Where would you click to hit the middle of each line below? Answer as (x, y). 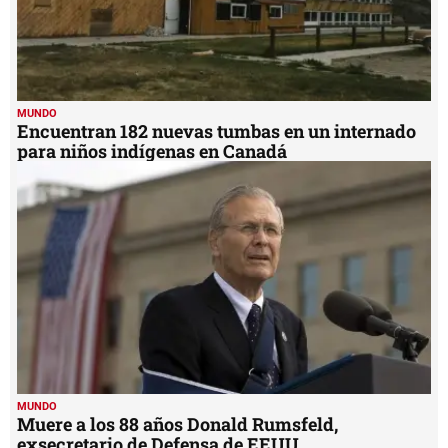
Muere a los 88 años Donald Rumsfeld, (177, 424)
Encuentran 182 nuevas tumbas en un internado (216, 131)
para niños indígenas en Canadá (152, 151)
